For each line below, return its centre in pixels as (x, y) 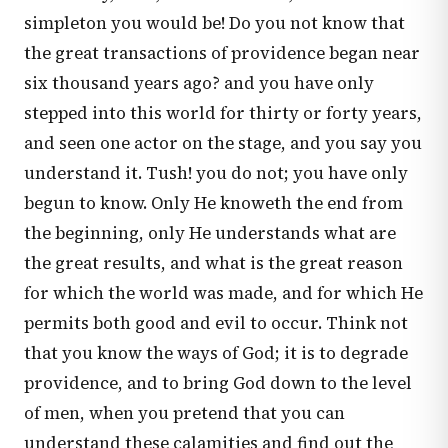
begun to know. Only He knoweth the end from (213, 203)
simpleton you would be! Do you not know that (214, 23)
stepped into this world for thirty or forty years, (223, 113)
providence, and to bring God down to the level (218, 383)
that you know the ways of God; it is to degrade (216, 353)
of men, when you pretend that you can (184, 413)
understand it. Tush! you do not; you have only (216, 173)
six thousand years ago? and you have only (199, 83)
